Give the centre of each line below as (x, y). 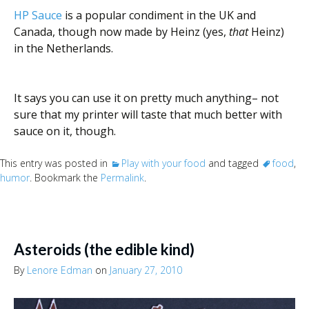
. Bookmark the (65, 178)
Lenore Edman (60, 270)
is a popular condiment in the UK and (159, 16)
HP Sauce (38, 16)
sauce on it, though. (65, 131)
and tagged (233, 163)
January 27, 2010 (146, 270)
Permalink (122, 178)
